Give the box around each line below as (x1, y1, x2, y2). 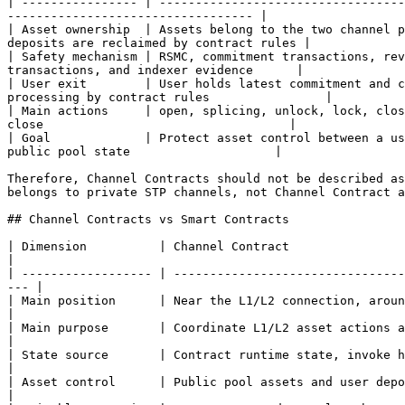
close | (7, 118, 297, 131)
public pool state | (7, 145, 282, 158)
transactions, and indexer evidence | (7, 63, 304, 77)
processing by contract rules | (7, 90, 333, 104)
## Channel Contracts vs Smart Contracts (7, 212, 289, 226)
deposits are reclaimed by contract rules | (7, 36, 311, 50)
